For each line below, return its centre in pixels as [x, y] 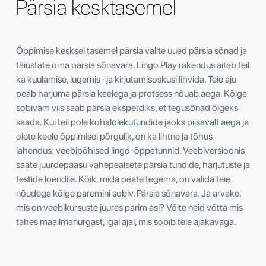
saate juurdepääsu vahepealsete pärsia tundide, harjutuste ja [133, 164]
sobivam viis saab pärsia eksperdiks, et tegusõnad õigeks [127, 107]
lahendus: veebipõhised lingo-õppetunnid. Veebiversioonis [130, 150]
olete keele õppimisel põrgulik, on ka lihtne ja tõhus [114, 136]
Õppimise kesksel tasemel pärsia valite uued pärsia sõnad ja [132, 50]
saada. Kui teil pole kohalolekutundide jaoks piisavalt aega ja [132, 122]
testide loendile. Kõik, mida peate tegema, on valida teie [123, 179]
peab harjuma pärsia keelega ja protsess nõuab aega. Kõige [132, 93]
